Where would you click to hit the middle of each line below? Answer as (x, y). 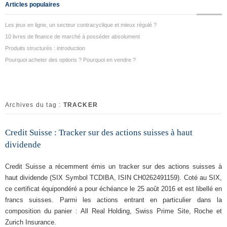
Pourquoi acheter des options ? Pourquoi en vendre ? (70, 60)
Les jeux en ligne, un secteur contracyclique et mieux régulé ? (81, 25)
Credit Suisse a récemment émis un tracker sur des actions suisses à (113, 166)
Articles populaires (32, 5)
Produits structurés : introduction (45, 48)
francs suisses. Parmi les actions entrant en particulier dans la (113, 200)
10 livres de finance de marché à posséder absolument (72, 36)
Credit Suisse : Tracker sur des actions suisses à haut (99, 133)
